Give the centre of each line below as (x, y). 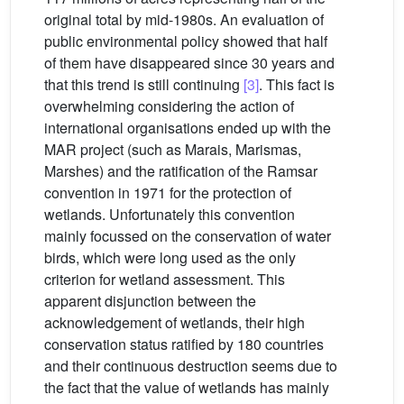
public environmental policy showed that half (186, 41)
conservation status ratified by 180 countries (184, 344)
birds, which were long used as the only (170, 258)
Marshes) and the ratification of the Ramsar (181, 171)
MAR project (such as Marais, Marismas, (173, 150)
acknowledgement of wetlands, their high (174, 323)
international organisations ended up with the (188, 128)
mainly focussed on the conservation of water (188, 236)
